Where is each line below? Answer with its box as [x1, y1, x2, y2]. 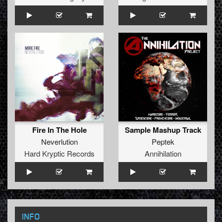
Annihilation [144, 148, 181, 159]
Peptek [151, 136, 174, 147]
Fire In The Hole [32, 124, 87, 136]
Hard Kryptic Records [24, 148, 95, 159]
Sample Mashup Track [124, 124, 201, 136]
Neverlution [41, 136, 78, 147]
